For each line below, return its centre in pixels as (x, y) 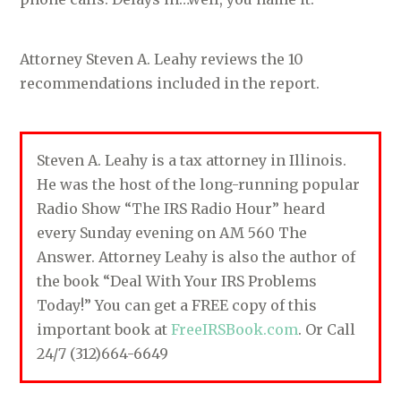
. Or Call (327, 329)
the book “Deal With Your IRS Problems (177, 281)
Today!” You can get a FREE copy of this (177, 305)
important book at (104, 329)
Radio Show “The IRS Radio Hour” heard (181, 208)
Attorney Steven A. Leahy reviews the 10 (162, 59)
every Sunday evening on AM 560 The (172, 232)
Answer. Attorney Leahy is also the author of (196, 256)
